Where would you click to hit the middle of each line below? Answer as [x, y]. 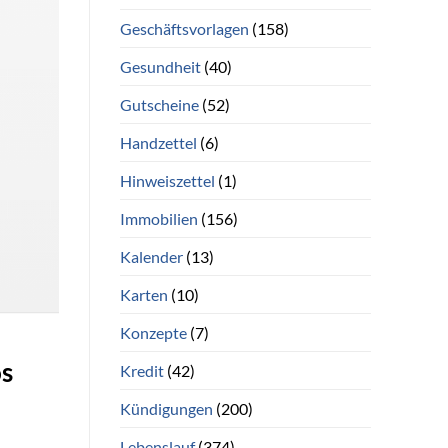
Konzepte [153, 332]
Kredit [141, 370]
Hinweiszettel [167, 180]
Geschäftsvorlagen [184, 28]
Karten [143, 294]
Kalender [151, 256]
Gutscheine [159, 104]
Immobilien [158, 218]
